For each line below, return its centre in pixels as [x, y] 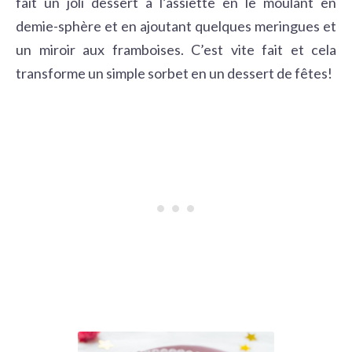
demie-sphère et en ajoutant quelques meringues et [176, 26]
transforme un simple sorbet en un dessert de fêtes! [174, 73]
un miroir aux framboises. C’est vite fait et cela [176, 49]
